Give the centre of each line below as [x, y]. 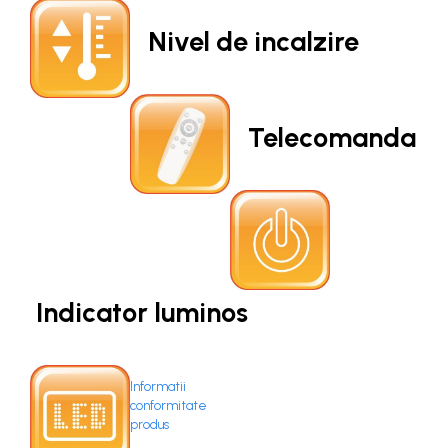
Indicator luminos [139, 312]
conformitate [168, 405]
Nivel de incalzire [244, 41]
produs [149, 424]
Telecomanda [323, 137]
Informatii [158, 386]
